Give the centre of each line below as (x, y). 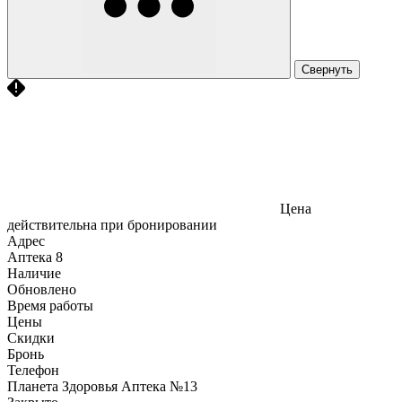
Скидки (31, 337)
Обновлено (42, 289)
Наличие (34, 273)
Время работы (50, 305)
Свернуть (327, 69)
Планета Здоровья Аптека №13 (102, 386)
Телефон (33, 370)
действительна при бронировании (112, 224)
